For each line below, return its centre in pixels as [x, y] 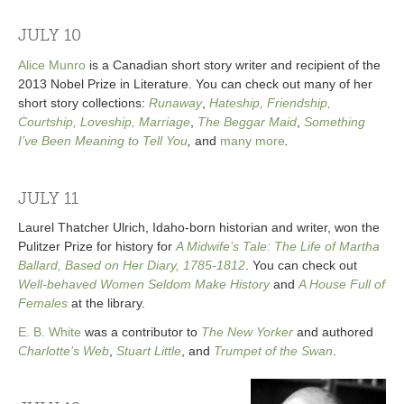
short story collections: [83, 103]
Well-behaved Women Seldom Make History [144, 285]
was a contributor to [141, 332]
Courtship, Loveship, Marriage [104, 122]
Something [335, 122]
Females [43, 303]
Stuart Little [149, 351]
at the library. [106, 303]
